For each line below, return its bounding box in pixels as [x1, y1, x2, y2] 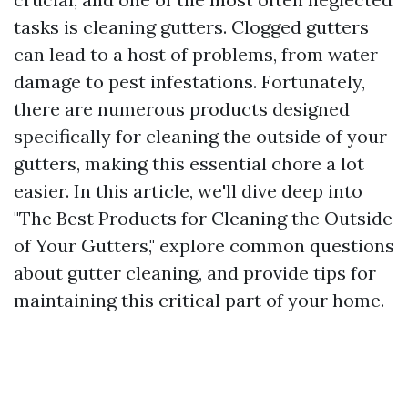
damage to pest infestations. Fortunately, [14, 70, 365, 93]
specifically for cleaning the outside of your [14, 125, 387, 148]
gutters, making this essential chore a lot [14, 152, 364, 175]
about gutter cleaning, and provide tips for [14, 261, 376, 284]
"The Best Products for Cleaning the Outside [14, 207, 393, 229]
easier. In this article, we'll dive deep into [14, 179, 362, 202]
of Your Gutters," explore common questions [14, 234, 394, 257]
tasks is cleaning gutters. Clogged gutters [14, 15, 369, 38]
